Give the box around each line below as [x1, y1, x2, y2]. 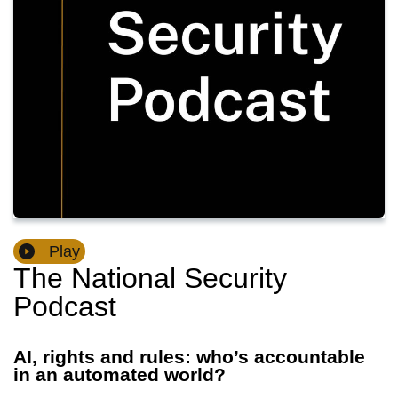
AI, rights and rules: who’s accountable [13, 346, 365, 368]
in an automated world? [13, 364, 226, 386]
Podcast [13, 291, 116, 323]
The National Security [13, 262, 287, 295]
